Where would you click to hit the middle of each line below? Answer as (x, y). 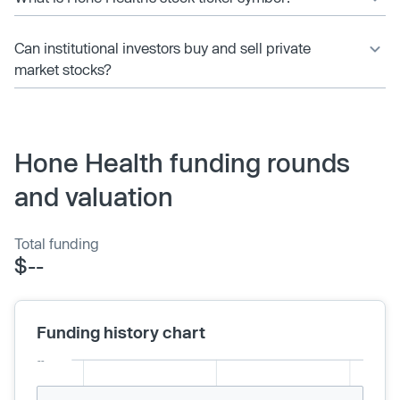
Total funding (57, 243)
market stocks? (63, 69)
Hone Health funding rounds (182, 162)
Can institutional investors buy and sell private (162, 47)
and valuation (94, 196)
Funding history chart (121, 332)
